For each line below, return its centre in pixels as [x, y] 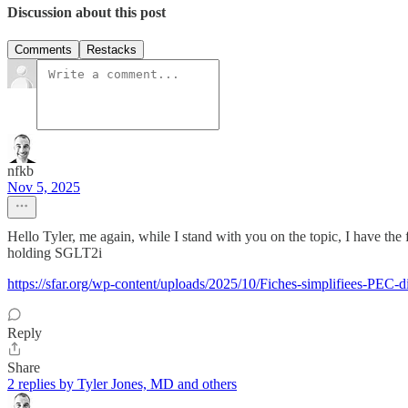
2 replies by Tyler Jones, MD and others [122, 383]
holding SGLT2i [55, 252]
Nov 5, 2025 [44, 187]
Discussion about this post [87, 12]
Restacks [112, 49]
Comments [43, 49]
